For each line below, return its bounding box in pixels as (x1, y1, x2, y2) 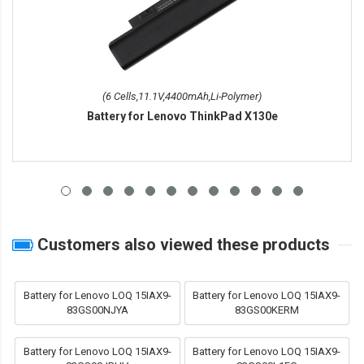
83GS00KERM (234, 304, 299, 317)
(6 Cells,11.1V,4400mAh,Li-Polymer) (102, 90, 262, 103)
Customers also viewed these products (33, 235, 330, 255)
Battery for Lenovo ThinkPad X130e (86, 110, 278, 123)
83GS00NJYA (66, 304, 128, 317)
